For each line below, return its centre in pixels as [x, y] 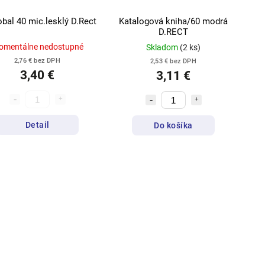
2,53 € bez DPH [173, 62]
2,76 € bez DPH [37, 61]
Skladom [163, 48]
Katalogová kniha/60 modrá [173, 22]
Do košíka [173, 125]
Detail [37, 125]
